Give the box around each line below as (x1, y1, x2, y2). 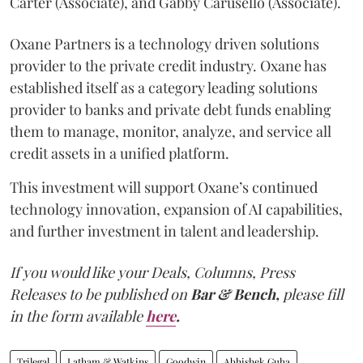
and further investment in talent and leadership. (10, 221, 319, 241)
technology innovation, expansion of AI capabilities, (10, 199, 343, 219)
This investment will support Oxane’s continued (10, 177, 318, 197)
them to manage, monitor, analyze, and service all (10, 122, 331, 141)
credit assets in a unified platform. (10, 143, 229, 163)
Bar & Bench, (187, 284, 283, 304)
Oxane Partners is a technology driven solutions (10, 34, 319, 53)
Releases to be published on (10, 284, 187, 304)
